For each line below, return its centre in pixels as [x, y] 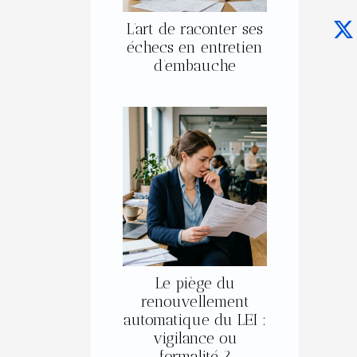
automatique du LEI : [195, 320]
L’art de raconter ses [195, 29]
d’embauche [195, 66]
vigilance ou [195, 339]
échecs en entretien [195, 48]
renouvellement [195, 302]
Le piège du [195, 284]
